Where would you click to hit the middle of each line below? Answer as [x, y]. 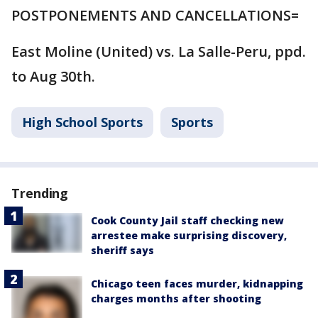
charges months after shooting [176, 298]
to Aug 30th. [53, 76]
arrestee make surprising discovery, [189, 235]
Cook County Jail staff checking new [187, 220]
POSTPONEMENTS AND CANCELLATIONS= [155, 15]
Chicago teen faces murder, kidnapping [197, 284]
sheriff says [122, 250]
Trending [40, 193]
